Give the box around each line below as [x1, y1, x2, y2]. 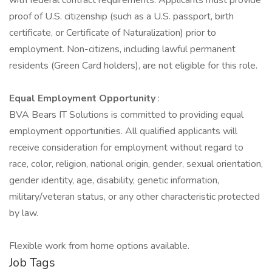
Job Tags [9, 254, 55, 271]
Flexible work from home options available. [9, 239, 189, 253]
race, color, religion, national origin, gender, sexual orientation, [9, 157, 263, 171]
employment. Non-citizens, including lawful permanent [9, 42, 236, 56]
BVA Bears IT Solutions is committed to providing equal [9, 108, 243, 121]
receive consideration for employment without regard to [9, 141, 243, 154]
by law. [9, 206, 38, 220]
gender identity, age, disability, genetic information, [9, 174, 219, 187]
